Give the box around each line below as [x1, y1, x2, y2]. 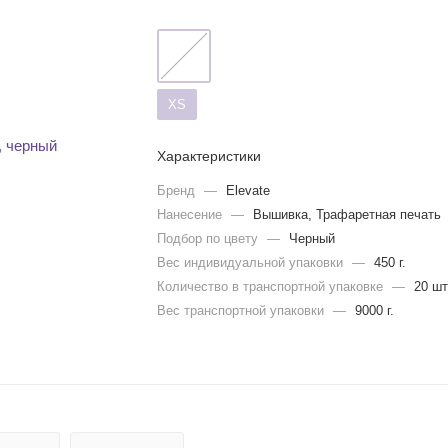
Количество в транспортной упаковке [157, 279, 388, 294]
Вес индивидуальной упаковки [157, 255, 348, 270]
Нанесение [157, 207, 227, 222]
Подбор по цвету [157, 231, 263, 246]
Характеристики [157, 148, 262, 164]
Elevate [226, 183, 271, 198]
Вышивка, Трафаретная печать [253, 207, 442, 222]
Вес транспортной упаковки [157, 303, 329, 318]
